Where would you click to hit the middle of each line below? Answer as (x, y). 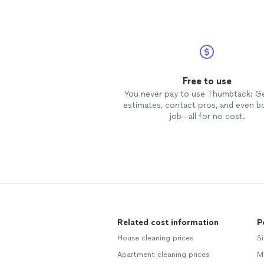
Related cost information (168, 223)
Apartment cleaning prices (163, 255)
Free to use (207, 81)
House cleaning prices (155, 238)
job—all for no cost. (207, 117)
